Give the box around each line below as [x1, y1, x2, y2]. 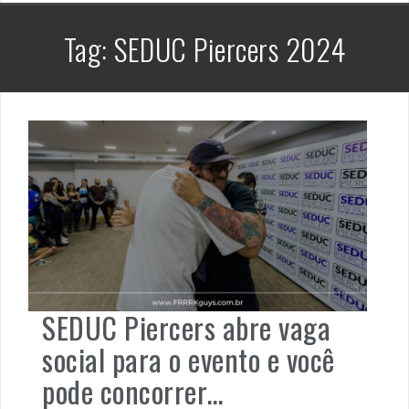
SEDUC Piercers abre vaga [42, 306, 330, 350]
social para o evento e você [42, 338, 335, 382]
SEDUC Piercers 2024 [114, 27, 346, 71]
